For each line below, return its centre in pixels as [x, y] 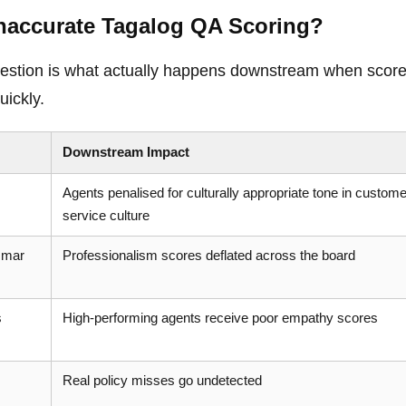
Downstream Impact [126, 152]
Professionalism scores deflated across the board [209, 256]
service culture [106, 216]
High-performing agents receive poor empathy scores [220, 318]
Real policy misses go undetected [162, 381]
